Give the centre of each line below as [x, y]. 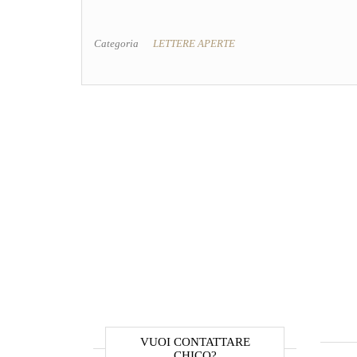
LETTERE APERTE [194, 43]
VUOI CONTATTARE [195, 342]
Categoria [116, 43]
